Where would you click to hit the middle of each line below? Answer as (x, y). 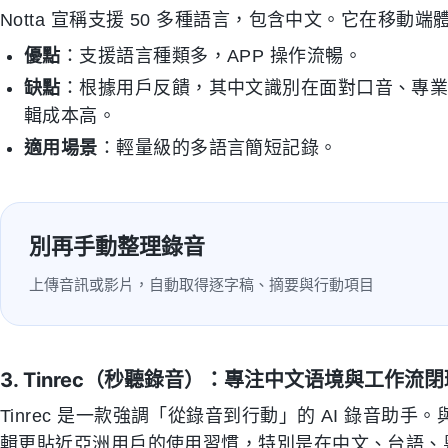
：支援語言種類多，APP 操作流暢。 (211, 56)
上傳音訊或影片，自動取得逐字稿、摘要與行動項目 (201, 284)
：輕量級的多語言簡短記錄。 (217, 148)
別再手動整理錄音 (117, 246)
